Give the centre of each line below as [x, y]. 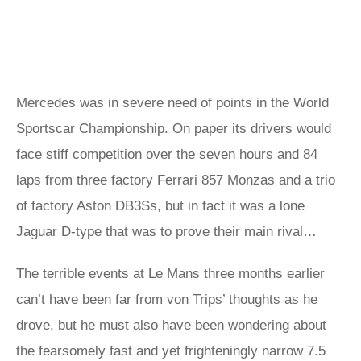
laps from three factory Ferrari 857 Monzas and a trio [176, 180]
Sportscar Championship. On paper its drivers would [174, 129]
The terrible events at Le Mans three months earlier [170, 274]
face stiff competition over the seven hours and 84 [167, 154]
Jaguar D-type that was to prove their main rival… [166, 232]
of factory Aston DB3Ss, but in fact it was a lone [160, 206]
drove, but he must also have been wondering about [171, 325]
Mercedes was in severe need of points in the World [172, 103]
